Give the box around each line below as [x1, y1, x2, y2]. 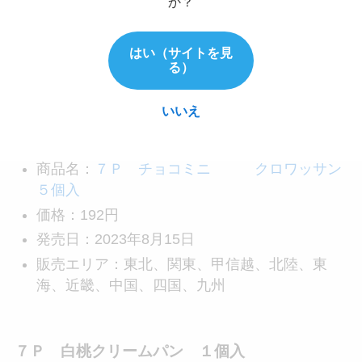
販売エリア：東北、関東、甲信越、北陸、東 [36, 255, 327, 272]
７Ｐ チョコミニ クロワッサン [94, 161, 342, 178]
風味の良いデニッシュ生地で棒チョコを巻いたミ [14, 82, 335, 99]
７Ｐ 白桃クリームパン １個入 [14, 343, 245, 360]
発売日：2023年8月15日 [36, 231, 195, 248]
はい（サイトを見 [129, 45, 233, 60]
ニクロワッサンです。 [14, 108, 160, 125]
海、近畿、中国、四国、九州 [36, 276, 225, 293]
